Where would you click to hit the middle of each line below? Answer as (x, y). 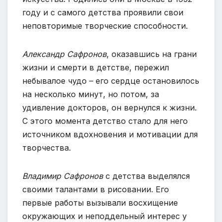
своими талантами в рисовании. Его (96, 190)
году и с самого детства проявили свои (103, 13)
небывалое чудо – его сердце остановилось (111, 81)
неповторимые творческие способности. (105, 26)
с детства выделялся (146, 176)
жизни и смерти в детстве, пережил (96, 68)
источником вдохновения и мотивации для (110, 135)
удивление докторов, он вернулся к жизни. (110, 108)
